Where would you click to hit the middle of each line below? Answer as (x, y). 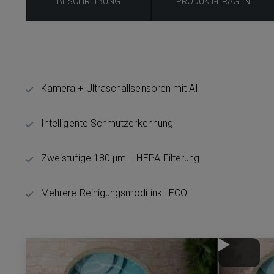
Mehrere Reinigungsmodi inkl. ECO (114, 193)
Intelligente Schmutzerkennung (107, 123)
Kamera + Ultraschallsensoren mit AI (120, 88)
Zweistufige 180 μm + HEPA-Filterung (120, 158)
